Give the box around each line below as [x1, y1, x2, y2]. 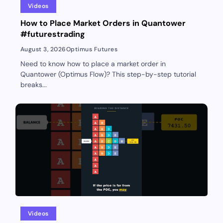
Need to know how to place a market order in [20, 59, 166, 69]
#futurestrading [20, 29, 85, 40]
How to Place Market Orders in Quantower [20, 18, 186, 29]
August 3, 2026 [20, 45, 66, 54]
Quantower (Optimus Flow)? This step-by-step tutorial [20, 70, 196, 79]
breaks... [20, 80, 47, 90]
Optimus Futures [66, 45, 118, 54]
